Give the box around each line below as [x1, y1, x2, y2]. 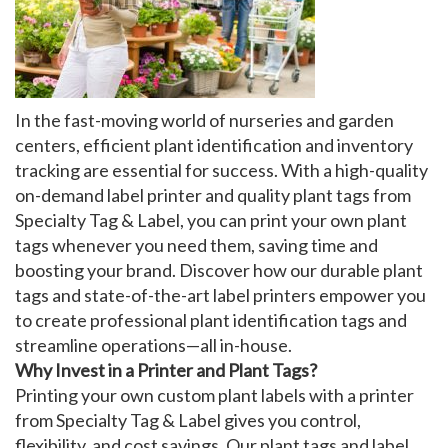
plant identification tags [190, 309, 375, 332]
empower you [316, 284, 426, 307]
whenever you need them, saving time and [49, 234, 378, 257]
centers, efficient [15, 134, 154, 157]
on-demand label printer [15, 184, 202, 207]
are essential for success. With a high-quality [80, 159, 428, 182]
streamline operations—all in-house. [15, 334, 292, 357]
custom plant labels [157, 384, 306, 407]
